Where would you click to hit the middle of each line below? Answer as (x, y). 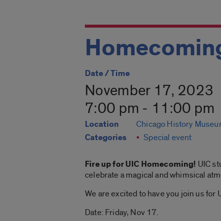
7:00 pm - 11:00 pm (150, 109)
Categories (106, 138)
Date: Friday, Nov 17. (122, 213)
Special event (168, 138)
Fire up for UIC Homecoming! (141, 165)
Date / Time (107, 74)
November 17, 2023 (149, 91)
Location (102, 125)
